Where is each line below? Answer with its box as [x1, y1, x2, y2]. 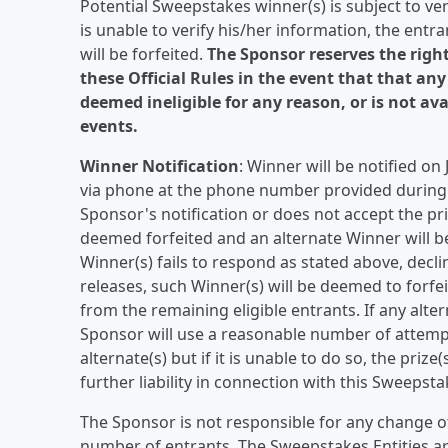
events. [80, 115, 138, 137]
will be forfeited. [80, 43, 207, 65]
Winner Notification [80, 155, 239, 177]
